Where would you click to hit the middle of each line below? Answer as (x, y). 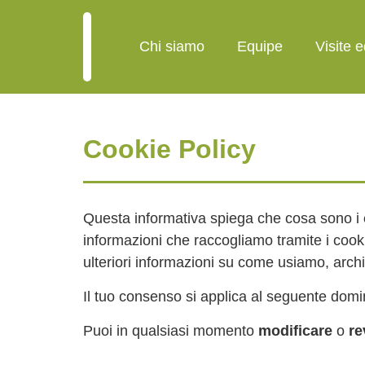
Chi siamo (172, 46)
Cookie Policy (169, 149)
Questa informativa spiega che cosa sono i (223, 218)
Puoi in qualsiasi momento (171, 331)
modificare (295, 331)
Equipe (259, 46)
